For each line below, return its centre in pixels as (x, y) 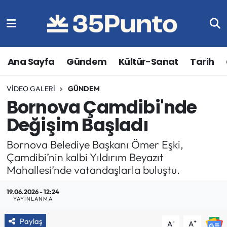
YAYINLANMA (33, 199)
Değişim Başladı (77, 125)
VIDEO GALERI (31, 88)
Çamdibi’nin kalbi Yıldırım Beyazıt (85, 157)
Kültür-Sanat (148, 61)
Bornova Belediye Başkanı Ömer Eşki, (95, 144)
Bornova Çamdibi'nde (102, 107)
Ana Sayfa (31, 61)
